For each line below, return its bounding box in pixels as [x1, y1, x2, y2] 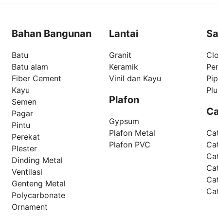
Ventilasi [12, 167, 42, 177]
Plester [12, 144, 37, 154]
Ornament [12, 202, 48, 212]
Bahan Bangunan [12, 28, 91, 40]
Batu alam [12, 62, 48, 72]
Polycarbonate [12, 190, 65, 200]
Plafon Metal [109, 128, 155, 138]
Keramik [109, 62, 138, 72]
